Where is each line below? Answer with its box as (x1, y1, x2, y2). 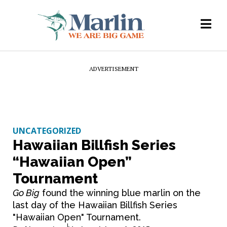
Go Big (13, 187, 40, 198)
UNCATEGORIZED (13, 125, 81, 136)
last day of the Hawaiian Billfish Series (13, 200, 177, 210)
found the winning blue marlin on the (40, 187, 201, 198)
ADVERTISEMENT (89, 65, 138, 72)
